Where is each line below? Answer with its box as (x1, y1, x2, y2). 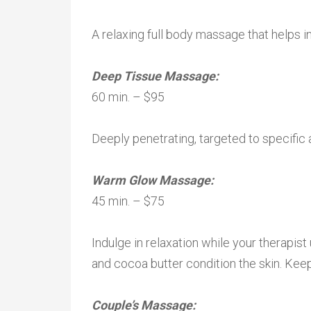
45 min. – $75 (92, 194, 165, 208)
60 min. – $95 (92, 90, 165, 104)
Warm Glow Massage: (92, 173, 217, 187)
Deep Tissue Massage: (92, 69, 221, 83)
